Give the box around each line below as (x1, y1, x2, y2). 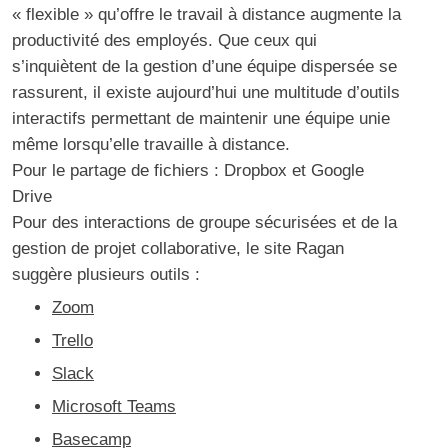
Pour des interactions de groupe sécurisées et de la (12, 213, 397, 233)
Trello (52, 331, 93, 351)
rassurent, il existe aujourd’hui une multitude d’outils (12, 83, 400, 103)
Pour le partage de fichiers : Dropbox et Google (12, 161, 364, 181)
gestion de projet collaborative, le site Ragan (12, 239, 344, 259)
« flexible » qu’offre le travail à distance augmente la (12, 5, 401, 25)
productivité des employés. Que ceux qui (12, 31, 317, 51)
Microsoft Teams (52, 397, 176, 417)
